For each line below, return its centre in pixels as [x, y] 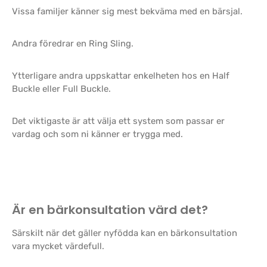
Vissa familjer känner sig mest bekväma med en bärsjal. [127, 11]
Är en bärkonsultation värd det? [110, 210]
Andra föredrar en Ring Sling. [73, 44]
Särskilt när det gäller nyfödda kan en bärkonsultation [125, 233]
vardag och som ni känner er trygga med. [97, 134]
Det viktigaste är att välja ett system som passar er [118, 121]
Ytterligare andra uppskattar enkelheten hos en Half [121, 76]
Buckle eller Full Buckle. [61, 89]
